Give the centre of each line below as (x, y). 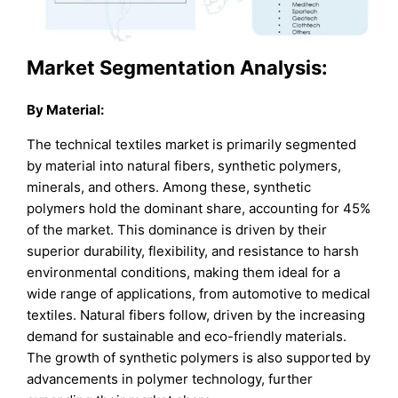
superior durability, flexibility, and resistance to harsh (193, 251)
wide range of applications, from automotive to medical (199, 294)
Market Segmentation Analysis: (178, 68)
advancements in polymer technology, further (170, 379)
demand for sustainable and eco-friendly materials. (187, 337)
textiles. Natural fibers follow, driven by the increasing (196, 315)
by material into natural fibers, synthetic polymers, (184, 166)
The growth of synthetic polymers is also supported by (199, 358)
